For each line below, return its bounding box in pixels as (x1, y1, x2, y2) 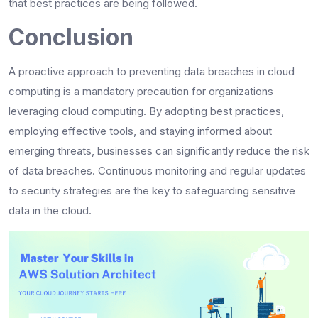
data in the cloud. (9, 203, 92, 217)
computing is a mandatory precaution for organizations (9, 84, 273, 98)
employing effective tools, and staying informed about (9, 124, 272, 138)
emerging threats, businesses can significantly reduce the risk (9, 143, 309, 158)
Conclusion (9, 23, 133, 51)
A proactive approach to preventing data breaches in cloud (9, 64, 295, 78)
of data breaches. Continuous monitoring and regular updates (9, 163, 306, 177)
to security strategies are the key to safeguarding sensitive (9, 183, 295, 197)
